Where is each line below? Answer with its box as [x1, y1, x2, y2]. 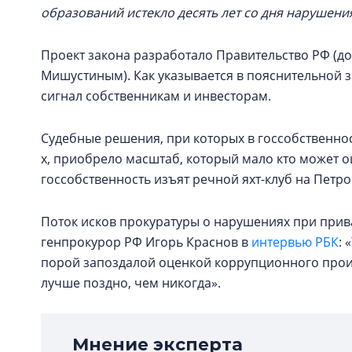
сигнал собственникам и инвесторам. [41, 87, 271, 104]
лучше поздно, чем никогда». [41, 274, 221, 291]
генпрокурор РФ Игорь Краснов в [41, 233, 251, 251]
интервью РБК [251, 233, 339, 251]
